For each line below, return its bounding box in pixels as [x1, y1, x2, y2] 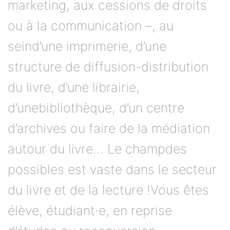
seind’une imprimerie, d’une [8, 38, 166, 54]
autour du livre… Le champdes [8, 141, 187, 157]
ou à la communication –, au [8, 17, 174, 33]
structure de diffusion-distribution [8, 59, 208, 74]
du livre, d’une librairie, [8, 79, 140, 95]
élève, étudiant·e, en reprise [8, 202, 172, 218]
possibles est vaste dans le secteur [8, 161, 217, 177]
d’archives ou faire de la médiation [8, 120, 210, 136]
